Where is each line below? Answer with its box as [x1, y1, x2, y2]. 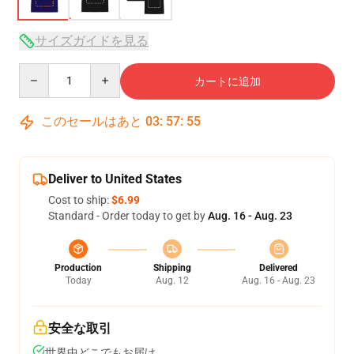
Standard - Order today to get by [48, 209, 208, 222]
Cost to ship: [48, 194, 111, 206]
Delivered [259, 262, 298, 273]
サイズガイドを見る [35, 33, 149, 48]
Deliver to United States [48, 171, 182, 186]
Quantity [18, 64, 62, 77]
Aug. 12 [155, 275, 189, 286]
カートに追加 [194, 75, 261, 88]
